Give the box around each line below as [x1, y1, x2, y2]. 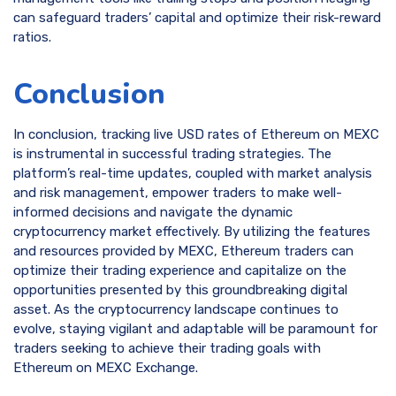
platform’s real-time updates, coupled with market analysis [13, 165, 372, 182]
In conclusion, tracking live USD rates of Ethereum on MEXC [13, 126, 379, 143]
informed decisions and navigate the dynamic [13, 204, 293, 221]
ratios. [13, 28, 51, 45]
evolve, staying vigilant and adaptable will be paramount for [13, 321, 377, 338]
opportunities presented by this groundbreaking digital [13, 282, 347, 299]
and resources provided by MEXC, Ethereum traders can [13, 243, 354, 260]
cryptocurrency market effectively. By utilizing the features [13, 224, 370, 240]
